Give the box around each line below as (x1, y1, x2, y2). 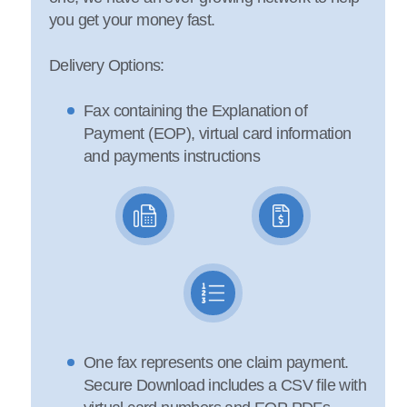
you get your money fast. (49, 11, 215, 29)
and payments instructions (84, 147, 260, 165)
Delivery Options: (49, 56, 164, 74)
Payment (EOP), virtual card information (84, 124, 352, 143)
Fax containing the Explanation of (84, 102, 308, 120)
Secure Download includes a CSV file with (84, 376, 366, 394)
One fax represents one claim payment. (84, 353, 349, 372)
